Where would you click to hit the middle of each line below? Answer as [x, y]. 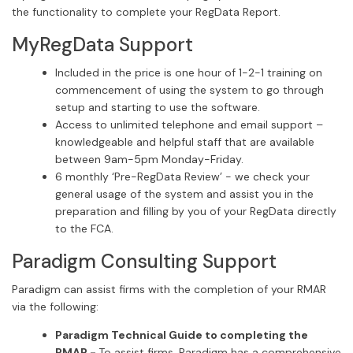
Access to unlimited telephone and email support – [189, 124]
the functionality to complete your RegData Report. [146, 11]
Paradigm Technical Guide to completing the [182, 334]
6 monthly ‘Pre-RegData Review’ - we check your [182, 176]
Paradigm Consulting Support [144, 261]
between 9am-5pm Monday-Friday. [149, 159]
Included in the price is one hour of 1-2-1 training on [189, 72]
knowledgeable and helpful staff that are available [185, 141]
